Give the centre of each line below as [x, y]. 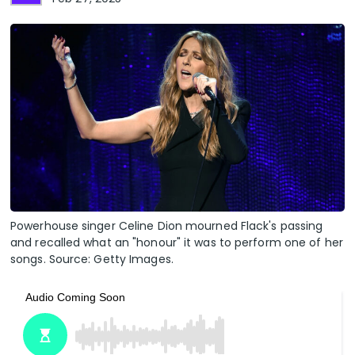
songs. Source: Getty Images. [92, 260]
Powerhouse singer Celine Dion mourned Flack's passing [167, 226]
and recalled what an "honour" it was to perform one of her [177, 243]
